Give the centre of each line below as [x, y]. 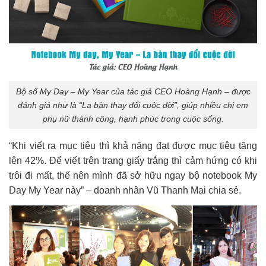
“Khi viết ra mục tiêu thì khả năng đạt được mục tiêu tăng [133, 146]
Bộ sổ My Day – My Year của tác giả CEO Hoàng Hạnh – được [133, 91]
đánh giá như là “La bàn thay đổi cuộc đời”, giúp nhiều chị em [133, 105]
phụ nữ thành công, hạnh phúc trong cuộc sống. [133, 118]
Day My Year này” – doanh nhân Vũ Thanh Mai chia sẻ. [125, 191]
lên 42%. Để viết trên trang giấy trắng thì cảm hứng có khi [133, 161]
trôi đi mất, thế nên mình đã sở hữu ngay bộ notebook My [133, 176]
